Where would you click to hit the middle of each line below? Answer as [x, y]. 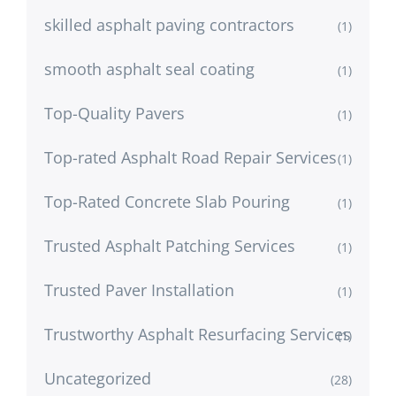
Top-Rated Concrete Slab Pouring [167, 201]
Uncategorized [98, 378]
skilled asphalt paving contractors [169, 24]
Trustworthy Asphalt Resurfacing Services [198, 334]
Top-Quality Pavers [114, 113]
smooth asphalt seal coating [149, 69]
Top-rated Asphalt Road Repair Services [190, 157]
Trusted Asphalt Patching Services [170, 245]
